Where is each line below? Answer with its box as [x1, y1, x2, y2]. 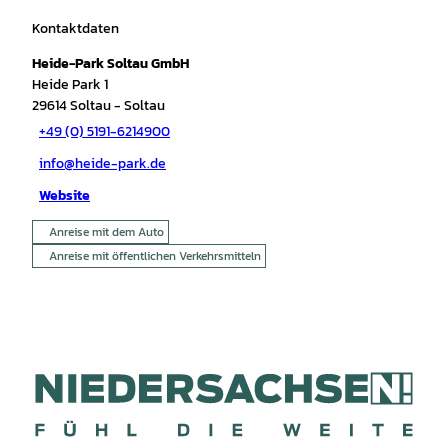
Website [39, 185, 90, 207]
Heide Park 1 [32, 73, 108, 95]
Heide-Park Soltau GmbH [32, 52, 189, 74]
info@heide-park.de [39, 153, 166, 175]
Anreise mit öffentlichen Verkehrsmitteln [49, 246, 261, 265]
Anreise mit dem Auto [49, 222, 164, 241]
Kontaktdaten [32, 17, 119, 39]
